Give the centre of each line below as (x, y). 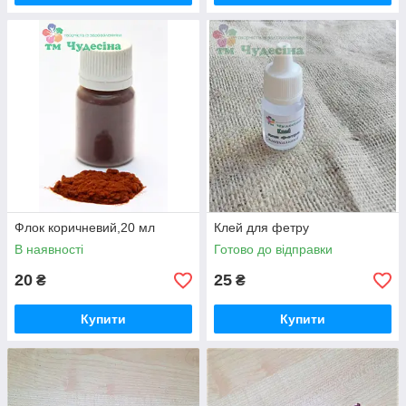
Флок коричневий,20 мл (85, 228)
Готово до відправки (273, 250)
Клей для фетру (261, 228)
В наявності (49, 250)
